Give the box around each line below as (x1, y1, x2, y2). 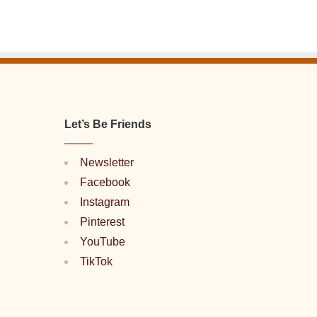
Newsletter (80, 156, 134, 168)
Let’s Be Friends (64, 118, 151, 130)
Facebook (80, 176, 130, 188)
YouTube (80, 236, 125, 248)
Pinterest (80, 216, 125, 228)
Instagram (80, 196, 129, 208)
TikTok (80, 255, 113, 267)
